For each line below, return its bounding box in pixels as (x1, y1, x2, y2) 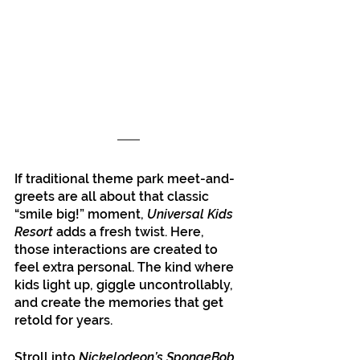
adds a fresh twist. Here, (53, 223, 207, 239)
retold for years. (14, 312, 116, 328)
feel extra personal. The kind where (14, 259, 237, 275)
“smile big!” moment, (14, 206, 147, 222)
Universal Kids (147, 206, 236, 222)
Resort (14, 223, 53, 239)
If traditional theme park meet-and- (14, 170, 235, 186)
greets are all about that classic (14, 188, 212, 204)
